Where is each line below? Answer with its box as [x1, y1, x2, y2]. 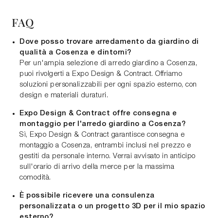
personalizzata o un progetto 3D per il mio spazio [19, 203, 205, 210]
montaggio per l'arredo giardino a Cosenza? [19, 121, 185, 128]
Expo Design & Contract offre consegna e [19, 110, 177, 117]
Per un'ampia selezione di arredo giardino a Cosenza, [19, 60, 197, 67]
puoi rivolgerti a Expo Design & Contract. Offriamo [19, 71, 182, 78]
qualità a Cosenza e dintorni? [19, 49, 131, 56]
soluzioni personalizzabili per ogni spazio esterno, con [19, 81, 197, 89]
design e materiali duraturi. [19, 92, 108, 99]
